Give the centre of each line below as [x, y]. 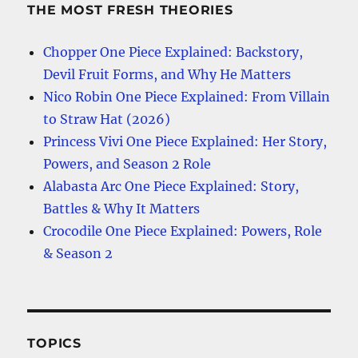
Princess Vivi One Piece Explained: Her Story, [185, 142]
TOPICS [54, 344]
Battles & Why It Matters [122, 209]
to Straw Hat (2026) [107, 119]
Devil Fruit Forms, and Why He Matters [167, 75]
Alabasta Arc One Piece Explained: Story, [171, 187]
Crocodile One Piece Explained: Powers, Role [183, 231]
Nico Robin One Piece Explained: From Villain [187, 97]
